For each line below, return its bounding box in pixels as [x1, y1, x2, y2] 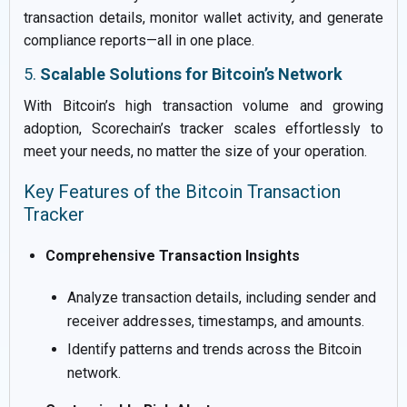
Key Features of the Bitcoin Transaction [24, 180, 341, 203]
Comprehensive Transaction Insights [45, 246, 300, 264]
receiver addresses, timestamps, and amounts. [67, 312, 364, 330]
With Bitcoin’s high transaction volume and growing [24, 96, 383, 114]
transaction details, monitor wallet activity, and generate [24, 8, 383, 26]
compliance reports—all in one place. [24, 31, 254, 49]
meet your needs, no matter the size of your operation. [24, 142, 367, 160]
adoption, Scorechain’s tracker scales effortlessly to [24, 119, 383, 137]
